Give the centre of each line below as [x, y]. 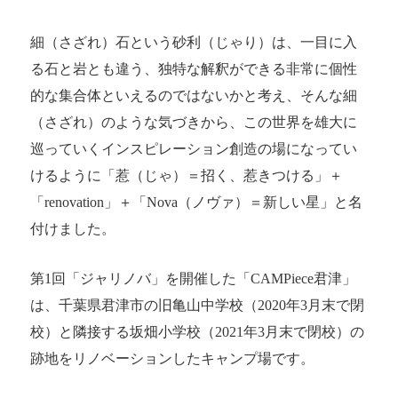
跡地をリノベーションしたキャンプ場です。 [172, 359]
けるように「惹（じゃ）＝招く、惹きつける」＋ [187, 176]
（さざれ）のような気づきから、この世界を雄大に [194, 123]
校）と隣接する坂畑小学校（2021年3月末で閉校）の [197, 332]
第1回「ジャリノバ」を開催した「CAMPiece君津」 [193, 279]
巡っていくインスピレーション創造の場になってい [194, 149]
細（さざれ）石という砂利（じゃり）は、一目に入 [194, 43]
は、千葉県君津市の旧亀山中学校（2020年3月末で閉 [197, 306]
